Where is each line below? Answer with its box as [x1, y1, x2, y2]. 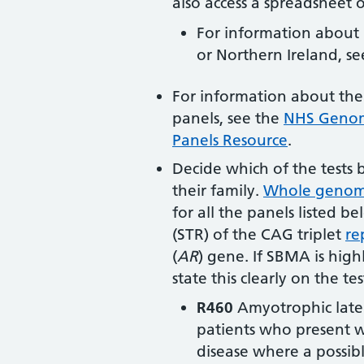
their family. [172, 180, 263, 200]
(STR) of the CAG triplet [172, 224, 345, 244]
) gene [198, 246, 245, 266]
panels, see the [172, 108, 284, 128]
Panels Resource [172, 130, 288, 149]
